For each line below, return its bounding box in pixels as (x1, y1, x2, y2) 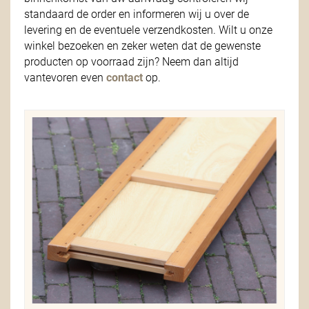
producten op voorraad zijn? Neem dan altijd (24, 55, 239, 68)
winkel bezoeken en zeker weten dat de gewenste (24, 39, 261, 52)
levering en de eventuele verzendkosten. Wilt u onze (24, 23, 272, 37)
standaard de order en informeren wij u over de (24, 8, 249, 21)
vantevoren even (24, 71, 106, 84)
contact (106, 71, 143, 84)
